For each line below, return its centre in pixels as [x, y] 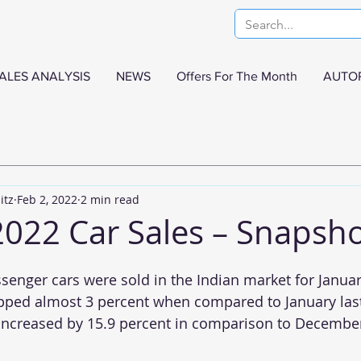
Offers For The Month [237, 76]
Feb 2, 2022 [47, 199]
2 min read [110, 199]
